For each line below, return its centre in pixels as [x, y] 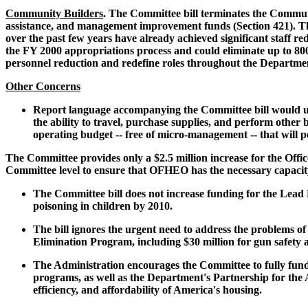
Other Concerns [43, 87]
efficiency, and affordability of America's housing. [147, 290]
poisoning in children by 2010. [103, 206]
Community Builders [54, 14]
